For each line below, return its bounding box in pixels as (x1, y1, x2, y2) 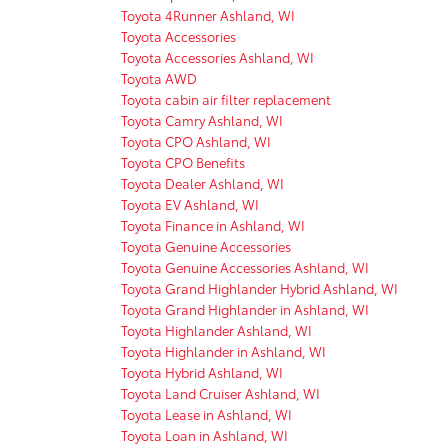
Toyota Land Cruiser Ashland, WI (121, 383, 320, 402)
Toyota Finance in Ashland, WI (121, 215, 305, 234)
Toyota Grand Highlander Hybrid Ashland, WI (121, 278, 398, 297)
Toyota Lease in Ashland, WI (121, 404, 292, 423)
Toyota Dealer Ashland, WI (121, 173, 284, 192)
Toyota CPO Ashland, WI (121, 131, 271, 150)
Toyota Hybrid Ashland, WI (121, 362, 283, 381)
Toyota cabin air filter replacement (121, 89, 331, 108)
